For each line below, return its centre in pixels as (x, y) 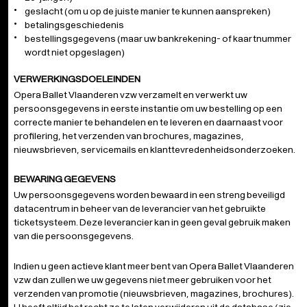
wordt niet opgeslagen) (75, 52)
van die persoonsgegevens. (74, 236)
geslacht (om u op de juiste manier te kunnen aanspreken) (148, 11)
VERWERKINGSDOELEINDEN (77, 79)
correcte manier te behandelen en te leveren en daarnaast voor (148, 122)
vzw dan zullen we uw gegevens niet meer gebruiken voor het (143, 280)
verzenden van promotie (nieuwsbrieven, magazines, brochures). (154, 293)
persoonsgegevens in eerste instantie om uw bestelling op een (148, 108)
